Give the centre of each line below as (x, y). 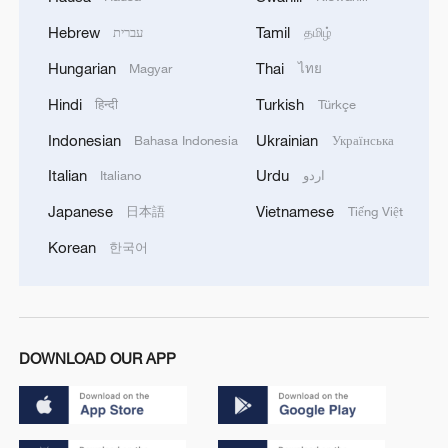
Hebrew (73, 32)
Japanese (80, 211)
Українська (363, 139)
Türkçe (337, 103)
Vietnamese (295, 211)
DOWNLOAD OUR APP (98, 358)
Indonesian (84, 139)
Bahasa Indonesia (186, 139)
